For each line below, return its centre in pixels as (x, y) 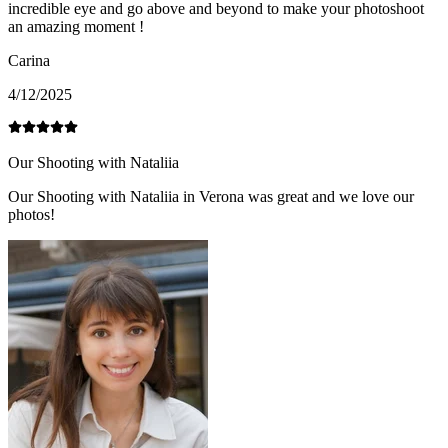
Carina (29, 61)
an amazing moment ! (76, 27)
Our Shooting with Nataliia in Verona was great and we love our (211, 197)
